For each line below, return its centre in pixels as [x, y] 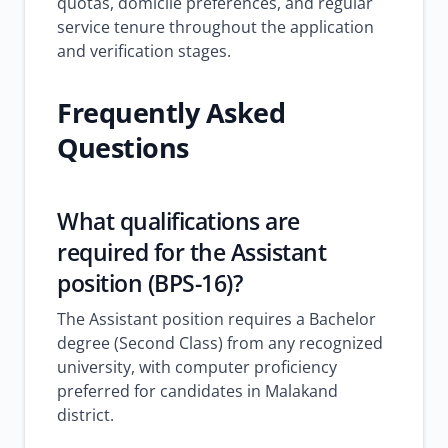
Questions [123, 147]
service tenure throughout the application [215, 27]
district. [85, 415]
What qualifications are [178, 221]
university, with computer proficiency [197, 367]
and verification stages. [144, 51]
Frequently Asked [171, 112]
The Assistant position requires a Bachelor [216, 319]
